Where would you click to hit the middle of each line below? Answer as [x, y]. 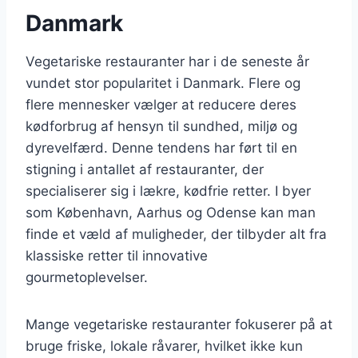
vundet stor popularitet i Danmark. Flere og [163, 83]
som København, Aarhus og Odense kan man [171, 212]
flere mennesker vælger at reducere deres [161, 104]
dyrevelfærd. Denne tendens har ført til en [161, 147]
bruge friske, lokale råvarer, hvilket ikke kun [164, 346]
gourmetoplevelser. [87, 277]
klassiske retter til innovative [117, 255]
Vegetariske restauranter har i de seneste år [167, 61]
